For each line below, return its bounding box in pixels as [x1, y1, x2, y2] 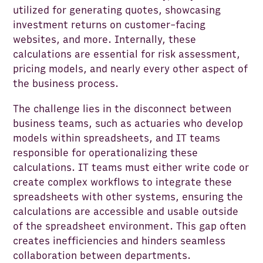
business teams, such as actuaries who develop [13, 117, 244, 130]
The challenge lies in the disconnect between [13, 103, 232, 116]
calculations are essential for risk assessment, [13, 48, 241, 61]
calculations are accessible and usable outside [13, 205, 239, 218]
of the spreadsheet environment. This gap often [13, 220, 247, 233]
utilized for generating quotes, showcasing [13, 4, 221, 17]
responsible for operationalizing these [13, 147, 198, 160]
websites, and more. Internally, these [13, 33, 197, 46]
